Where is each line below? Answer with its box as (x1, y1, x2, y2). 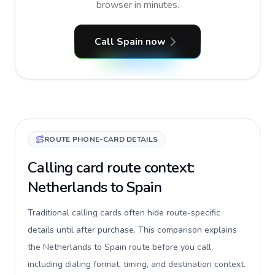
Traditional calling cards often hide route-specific (28, 207, 220, 219)
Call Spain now (95, 35, 166, 48)
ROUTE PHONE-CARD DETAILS (44, 134, 158, 144)
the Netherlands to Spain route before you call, (28, 241, 213, 253)
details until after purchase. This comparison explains (28, 224, 237, 236)
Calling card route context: (28, 158, 195, 177)
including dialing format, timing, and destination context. (28, 258, 246, 270)
